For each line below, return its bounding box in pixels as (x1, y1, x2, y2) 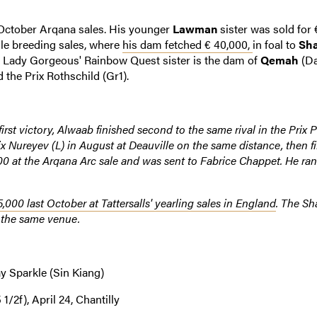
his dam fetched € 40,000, (122, 35, 253, 52)
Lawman (172, 20, 217, 37)
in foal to (252, 35, 299, 52)
